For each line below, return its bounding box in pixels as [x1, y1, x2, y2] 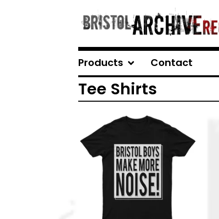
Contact [151, 56, 193, 69]
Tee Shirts [78, 78, 157, 100]
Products [78, 56, 123, 69]
